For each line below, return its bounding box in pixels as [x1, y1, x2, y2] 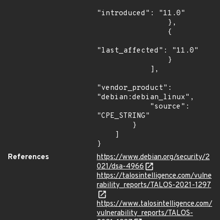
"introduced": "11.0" [97, 9, 185, 18]
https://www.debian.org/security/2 [97, 153, 210, 162]
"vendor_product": [97, 83, 172, 93]
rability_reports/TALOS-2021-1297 [97, 181, 211, 190]
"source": [97, 102, 150, 111]
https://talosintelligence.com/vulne [97, 171, 212, 181]
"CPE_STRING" [97, 111, 150, 121]
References [8, 153, 49, 162]
